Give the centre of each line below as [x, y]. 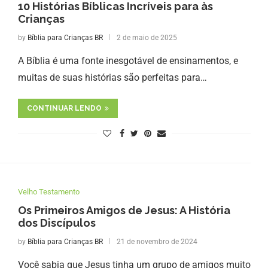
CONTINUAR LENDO [64, 108]
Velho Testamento [48, 191]
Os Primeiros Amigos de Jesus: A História [124, 210]
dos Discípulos [57, 223]
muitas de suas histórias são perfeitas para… [112, 77]
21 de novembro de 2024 [157, 241]
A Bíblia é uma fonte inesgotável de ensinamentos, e [128, 60]
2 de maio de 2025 [147, 37]
